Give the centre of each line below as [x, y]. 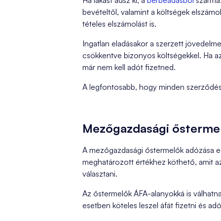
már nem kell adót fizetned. [129, 67]
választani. [100, 174]
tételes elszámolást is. [119, 24]
